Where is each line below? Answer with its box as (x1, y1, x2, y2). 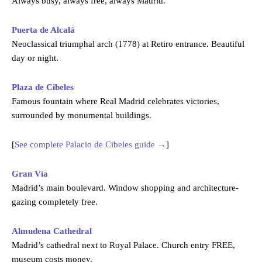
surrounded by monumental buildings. (12, 110, 151, 120)
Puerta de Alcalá (12, 25, 75, 35)
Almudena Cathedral (12, 226, 92, 236)
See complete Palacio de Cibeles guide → (15, 139, 166, 149)
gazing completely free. (12, 196, 98, 206)
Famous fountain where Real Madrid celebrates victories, (12, 96, 219, 106)
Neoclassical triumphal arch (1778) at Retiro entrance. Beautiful (12, 39, 244, 49)
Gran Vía (12, 168, 48, 178)
